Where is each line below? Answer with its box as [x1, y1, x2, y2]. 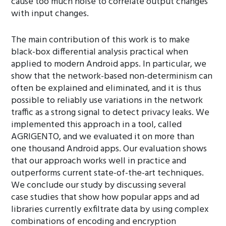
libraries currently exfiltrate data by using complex [11, 202, 209, 217]
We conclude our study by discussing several [11, 178, 187, 193]
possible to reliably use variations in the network [11, 93, 203, 108]
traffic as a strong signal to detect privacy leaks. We [11, 105, 210, 120]
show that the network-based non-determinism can [11, 69, 213, 84]
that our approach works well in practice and [11, 154, 187, 168]
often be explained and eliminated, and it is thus [11, 81, 202, 96]
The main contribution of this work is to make [11, 33, 190, 47]
